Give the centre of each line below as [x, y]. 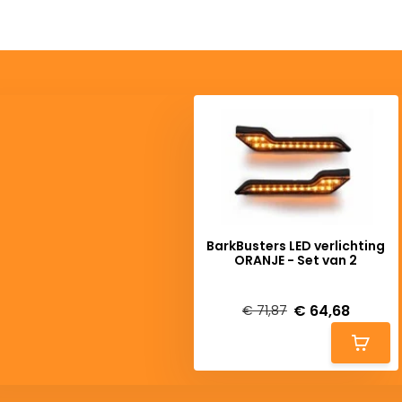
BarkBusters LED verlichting [296, 246]
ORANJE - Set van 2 [296, 260]
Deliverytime [242, 290]
